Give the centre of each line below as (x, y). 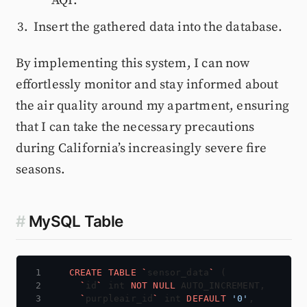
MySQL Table (76, 221)
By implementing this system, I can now (133, 64)
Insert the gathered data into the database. (158, 27)
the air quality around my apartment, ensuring (152, 106)
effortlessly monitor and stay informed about (147, 85)
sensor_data (179, 273)
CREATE (86, 273)
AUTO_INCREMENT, (223, 286)
